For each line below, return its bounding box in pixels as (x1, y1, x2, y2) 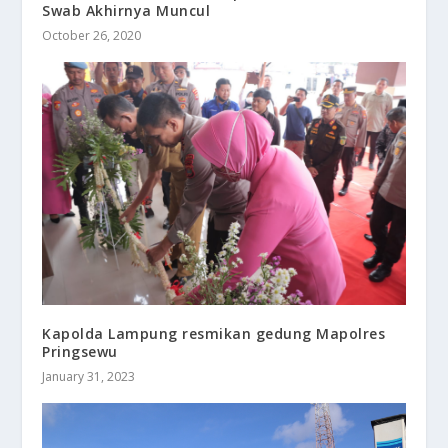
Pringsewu (42, 341, 118, 361)
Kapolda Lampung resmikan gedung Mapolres (42, 323, 386, 343)
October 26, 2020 (42, 27, 142, 45)
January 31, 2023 (42, 367, 136, 385)
